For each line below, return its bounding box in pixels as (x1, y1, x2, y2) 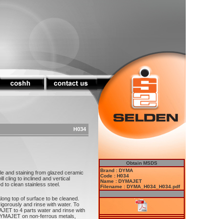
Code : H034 (100, 173, 129, 178)
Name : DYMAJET (100, 178, 142, 184)
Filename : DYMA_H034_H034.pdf (100, 184, 180, 189)
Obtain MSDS (126, 160, 157, 166)
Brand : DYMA (100, 168, 133, 173)
